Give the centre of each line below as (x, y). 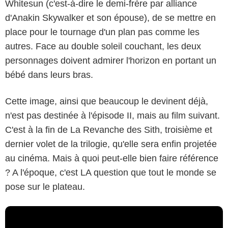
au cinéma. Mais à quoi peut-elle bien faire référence (112, 158)
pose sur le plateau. (45, 187)
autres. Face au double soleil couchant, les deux (103, 46)
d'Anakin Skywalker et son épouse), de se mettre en (110, 18)
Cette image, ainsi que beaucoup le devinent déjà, (107, 101)
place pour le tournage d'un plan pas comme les (102, 32)
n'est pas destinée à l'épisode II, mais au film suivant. (112, 115)
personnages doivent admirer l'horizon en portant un (111, 60)
